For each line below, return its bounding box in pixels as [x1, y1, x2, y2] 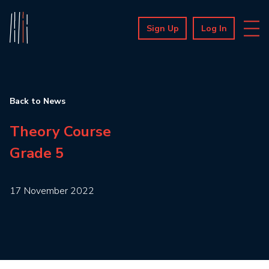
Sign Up [147, 23, 179, 34]
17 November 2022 [10, 184, 94, 198]
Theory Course [10, 122, 111, 141]
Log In [201, 23, 227, 34]
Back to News [10, 95, 65, 107]
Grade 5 [10, 144, 64, 163]
